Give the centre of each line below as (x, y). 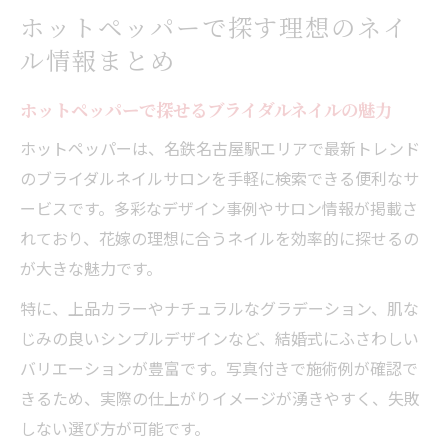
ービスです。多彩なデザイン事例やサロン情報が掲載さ (219, 207)
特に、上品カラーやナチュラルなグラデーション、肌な (219, 307)
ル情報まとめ (98, 59)
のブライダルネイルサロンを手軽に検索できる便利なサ (219, 177)
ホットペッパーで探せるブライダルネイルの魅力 (206, 109)
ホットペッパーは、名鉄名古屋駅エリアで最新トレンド (220, 147)
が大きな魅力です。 (91, 267)
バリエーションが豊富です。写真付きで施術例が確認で (219, 367)
